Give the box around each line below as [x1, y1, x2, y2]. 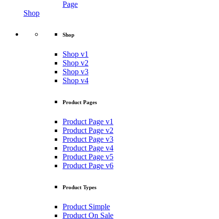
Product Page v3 [63, 135, 113, 144]
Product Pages [63, 99, 97, 106]
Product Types [63, 184, 96, 191]
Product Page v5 [63, 153, 113, 161]
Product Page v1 [63, 117, 113, 126]
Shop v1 [63, 50, 88, 59]
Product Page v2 [63, 126, 113, 135]
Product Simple [63, 202, 110, 211]
